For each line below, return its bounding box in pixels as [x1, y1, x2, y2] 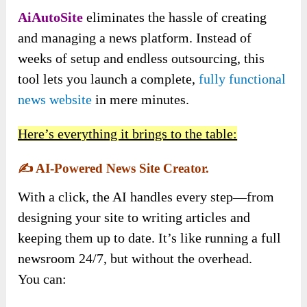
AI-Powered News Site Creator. [33, 160, 210, 175]
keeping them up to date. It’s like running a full [18, 230, 282, 245]
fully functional [199, 71, 286, 86]
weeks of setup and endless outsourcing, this [18, 50, 265, 66]
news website [18, 91, 93, 107]
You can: [18, 271, 67, 286]
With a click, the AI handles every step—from [18, 188, 275, 204]
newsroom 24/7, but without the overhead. [18, 250, 253, 266]
